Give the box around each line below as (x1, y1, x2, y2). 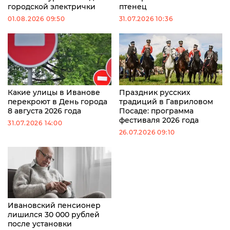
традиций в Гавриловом (119, 97, 213, 106)
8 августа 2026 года (8, 106, 81, 116)
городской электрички (8, 2, 95, 11)
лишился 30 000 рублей (8, 210, 100, 220)
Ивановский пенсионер (8, 201, 101, 210)
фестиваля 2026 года (119, 115, 199, 125)
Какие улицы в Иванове (8, 87, 100, 97)
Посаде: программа (119, 106, 194, 116)
